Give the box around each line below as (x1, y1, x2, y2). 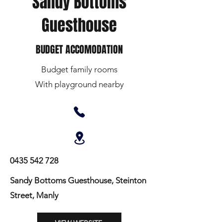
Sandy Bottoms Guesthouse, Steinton (10, 175, 146, 185)
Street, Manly (10, 190, 58, 200)
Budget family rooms (41, 64, 117, 74)
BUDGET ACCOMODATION (36, 42, 123, 57)
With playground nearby (35, 79, 124, 89)
